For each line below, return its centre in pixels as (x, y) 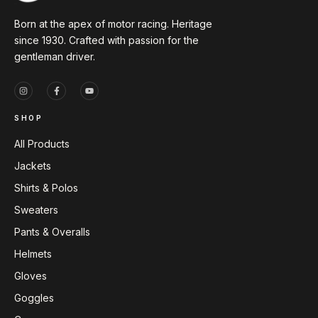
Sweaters (36, 210)
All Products (42, 144)
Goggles (34, 298)
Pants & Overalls (52, 232)
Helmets (33, 254)
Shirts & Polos (46, 188)
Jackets (33, 166)
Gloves (31, 276)
